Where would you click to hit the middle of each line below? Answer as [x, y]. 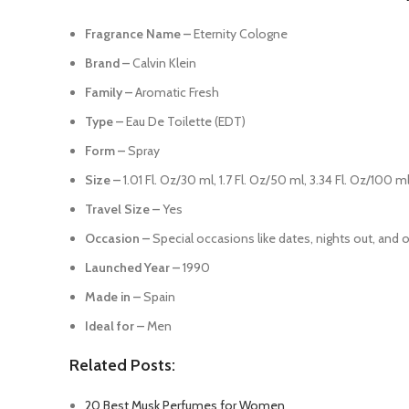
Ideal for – [115, 326]
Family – [109, 92]
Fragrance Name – [138, 34]
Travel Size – [122, 209]
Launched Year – [132, 267]
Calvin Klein [163, 63]
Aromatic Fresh [176, 92]
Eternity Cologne [239, 34]
